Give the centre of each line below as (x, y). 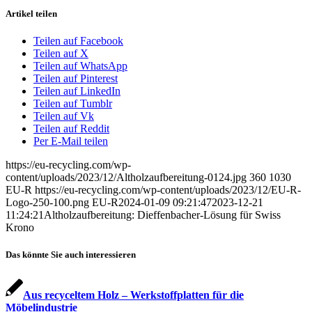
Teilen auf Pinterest (76, 79)
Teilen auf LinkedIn (77, 91)
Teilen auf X (61, 54)
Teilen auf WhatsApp (80, 66)
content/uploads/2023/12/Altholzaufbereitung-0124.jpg (126, 178)
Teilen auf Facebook (78, 41)
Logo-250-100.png (47, 203)
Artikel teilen (31, 13)
